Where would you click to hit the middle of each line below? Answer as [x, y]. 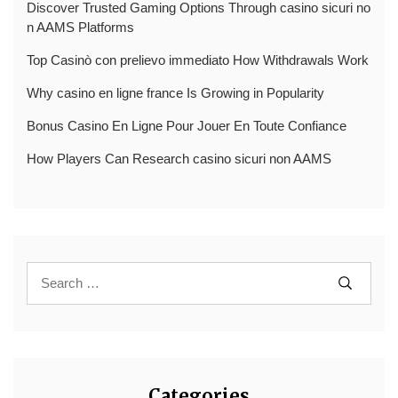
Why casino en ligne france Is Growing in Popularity [175, 92]
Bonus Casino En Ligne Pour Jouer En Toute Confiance [187, 125]
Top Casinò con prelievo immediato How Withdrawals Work [198, 60]
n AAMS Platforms [80, 27]
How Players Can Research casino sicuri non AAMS [179, 158]
